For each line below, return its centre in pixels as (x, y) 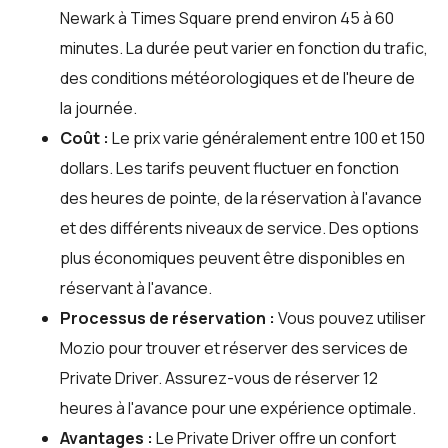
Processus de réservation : (167, 317)
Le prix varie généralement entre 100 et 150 (267, 137)
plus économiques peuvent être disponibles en (232, 257)
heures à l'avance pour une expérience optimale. (238, 407)
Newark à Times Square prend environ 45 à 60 (227, 17)
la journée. (98, 107)
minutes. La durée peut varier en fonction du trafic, (244, 47)
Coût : (84, 137)
